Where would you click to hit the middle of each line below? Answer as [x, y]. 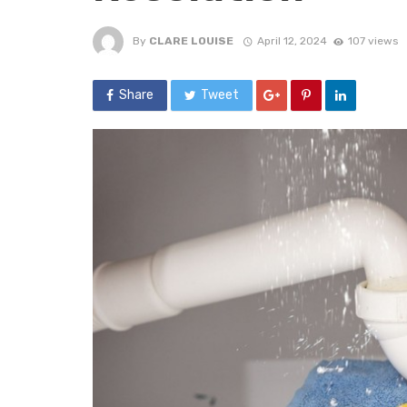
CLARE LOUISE [191, 40]
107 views [372, 40]
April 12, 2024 [292, 40]
